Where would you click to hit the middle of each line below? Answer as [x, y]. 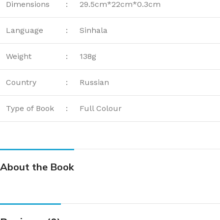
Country [21, 82]
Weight [19, 56]
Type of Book [30, 108]
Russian [94, 82]
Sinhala [94, 30]
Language [25, 30]
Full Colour [101, 108]
